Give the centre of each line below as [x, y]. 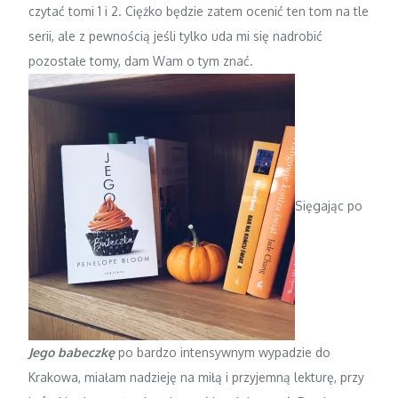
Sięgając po [329, 205]
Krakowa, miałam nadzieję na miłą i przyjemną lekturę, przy [197, 377]
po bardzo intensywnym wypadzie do [223, 352]
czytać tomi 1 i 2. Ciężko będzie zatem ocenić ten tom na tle [199, 11]
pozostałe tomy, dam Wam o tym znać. [141, 60]
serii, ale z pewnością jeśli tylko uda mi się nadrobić [176, 36]
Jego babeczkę [72, 352]
